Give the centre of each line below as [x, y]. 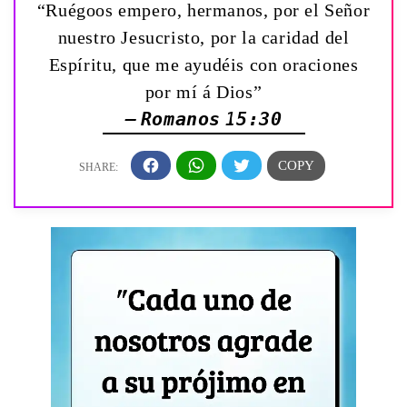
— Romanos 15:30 [203, 119]
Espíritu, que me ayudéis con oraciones [203, 64]
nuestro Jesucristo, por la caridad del [203, 37]
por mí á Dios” [203, 91]
